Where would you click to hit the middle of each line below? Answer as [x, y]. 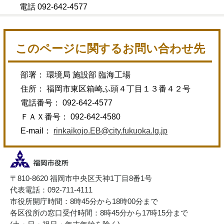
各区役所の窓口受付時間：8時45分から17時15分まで [99, 213]
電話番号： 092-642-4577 [67, 103]
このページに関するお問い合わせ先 [110, 49]
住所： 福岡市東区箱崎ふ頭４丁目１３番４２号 [106, 89]
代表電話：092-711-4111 [51, 190]
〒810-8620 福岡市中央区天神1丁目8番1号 [81, 178]
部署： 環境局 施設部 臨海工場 [76, 75]
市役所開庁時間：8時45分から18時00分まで [84, 201]
